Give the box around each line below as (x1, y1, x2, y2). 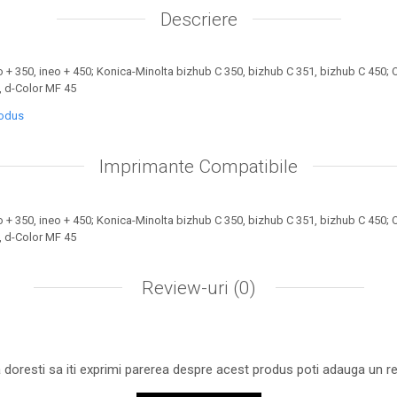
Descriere (160, 9, 237, 30)
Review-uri (136, 277, 233, 299)
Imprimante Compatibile (99, 156, 298, 177)
